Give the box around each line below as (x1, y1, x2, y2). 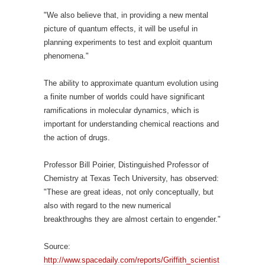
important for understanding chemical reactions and (44, 119, 219, 128)
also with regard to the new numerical (44, 201, 171, 210)
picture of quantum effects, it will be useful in (44, 24, 198, 33)
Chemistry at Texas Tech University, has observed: (44, 174, 219, 183)
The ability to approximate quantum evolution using (44, 79, 218, 88)
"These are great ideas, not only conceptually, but (44, 188, 214, 196)
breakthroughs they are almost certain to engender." (44, 215, 221, 224)
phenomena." (44, 51, 89, 60)
